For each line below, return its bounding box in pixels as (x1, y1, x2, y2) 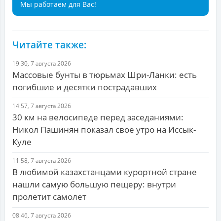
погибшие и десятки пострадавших (12, 81, 157, 93)
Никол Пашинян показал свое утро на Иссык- (12, 124, 196, 136)
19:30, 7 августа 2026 (12, 59, 71, 68)
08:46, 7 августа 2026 (12, 211, 71, 220)
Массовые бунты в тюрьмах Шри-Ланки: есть (12, 69, 197, 81)
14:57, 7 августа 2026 (12, 102, 71, 110)
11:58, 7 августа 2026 (12, 156, 71, 165)
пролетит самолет (12, 191, 86, 203)
